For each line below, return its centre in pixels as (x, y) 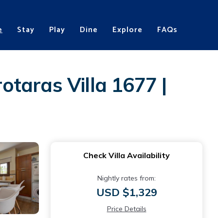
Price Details (127, 209)
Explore (127, 30)
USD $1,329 (127, 192)
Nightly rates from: (127, 178)
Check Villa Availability (127, 155)
